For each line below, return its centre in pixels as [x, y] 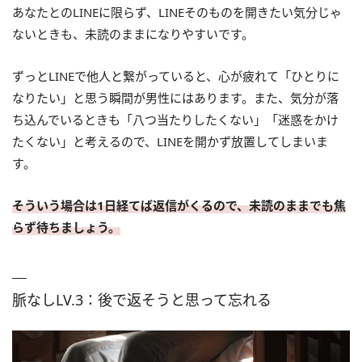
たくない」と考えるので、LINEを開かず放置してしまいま [170, 142]
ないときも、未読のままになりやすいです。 [133, 34]
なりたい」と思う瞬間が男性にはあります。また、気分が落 [175, 98]
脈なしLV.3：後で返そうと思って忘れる [142, 300]
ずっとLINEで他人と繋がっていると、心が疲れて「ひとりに [176, 76]
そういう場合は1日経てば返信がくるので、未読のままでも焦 [179, 206]
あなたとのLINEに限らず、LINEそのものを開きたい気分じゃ [177, 13]
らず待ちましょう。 [66, 227]
